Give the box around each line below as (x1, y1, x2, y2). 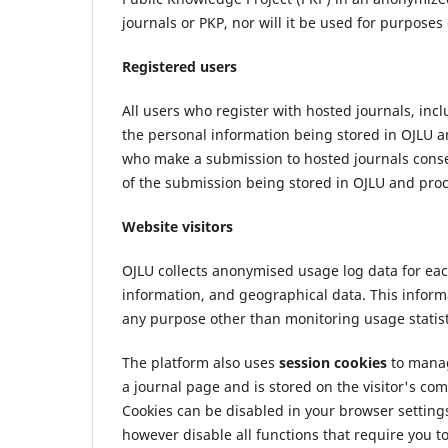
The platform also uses (122, 353, 279, 373)
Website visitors (122, 217, 233, 236)
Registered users (122, 56, 237, 76)
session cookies (279, 353, 387, 373)
